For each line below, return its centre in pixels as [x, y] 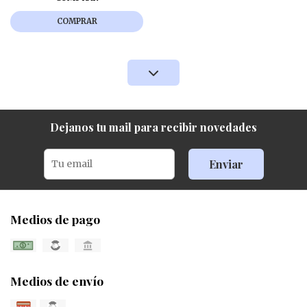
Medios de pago [55, 219]
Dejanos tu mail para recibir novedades [153, 127]
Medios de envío [57, 280]
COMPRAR [77, 22]
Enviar [226, 164]
